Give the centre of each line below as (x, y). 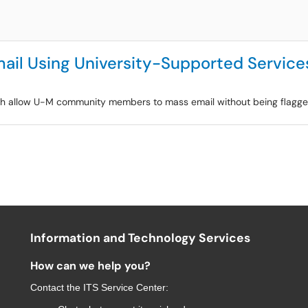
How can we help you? (90, 266)
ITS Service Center (124, 287)
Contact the (57, 287)
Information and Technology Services (140, 238)
